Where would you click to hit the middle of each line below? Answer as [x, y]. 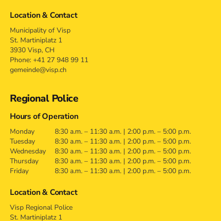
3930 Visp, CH [32, 50]
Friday [19, 171]
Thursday [24, 161]
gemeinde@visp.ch [38, 70]
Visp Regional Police [41, 207]
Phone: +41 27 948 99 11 [49, 60]
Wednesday [28, 151]
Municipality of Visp [40, 30]
